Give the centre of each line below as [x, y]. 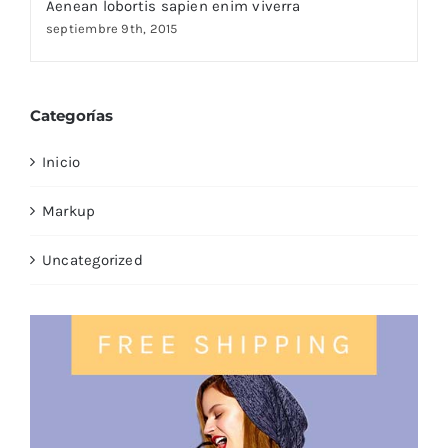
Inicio [61, 161]
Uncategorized [92, 259]
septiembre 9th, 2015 [111, 28]
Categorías [71, 115]
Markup [68, 210]
